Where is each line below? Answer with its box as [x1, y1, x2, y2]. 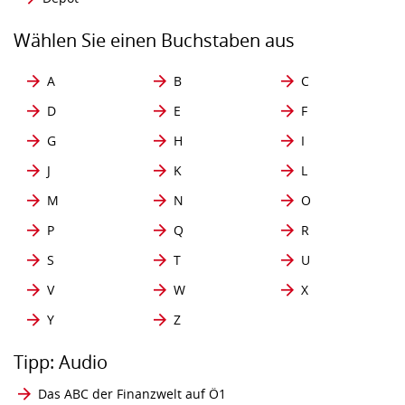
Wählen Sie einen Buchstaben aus [14, 28, 295, 53]
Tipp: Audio [14, 350, 108, 375]
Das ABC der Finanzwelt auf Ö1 [38, 385, 226, 403]
